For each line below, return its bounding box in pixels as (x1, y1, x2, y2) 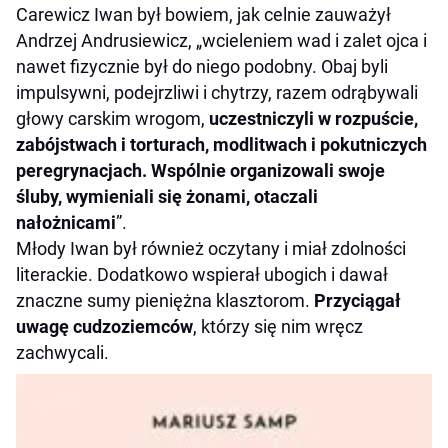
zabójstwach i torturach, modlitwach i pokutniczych (16, 134, 427, 156)
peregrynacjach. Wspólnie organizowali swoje (16, 160, 385, 182)
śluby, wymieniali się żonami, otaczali (16, 186, 318, 208)
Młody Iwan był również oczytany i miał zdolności (16, 238, 406, 260)
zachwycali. (16, 342, 109, 364)
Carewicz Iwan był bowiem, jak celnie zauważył (16, 4, 391, 26)
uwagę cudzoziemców (16, 316, 193, 338)
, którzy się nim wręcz (193, 316, 363, 338)
